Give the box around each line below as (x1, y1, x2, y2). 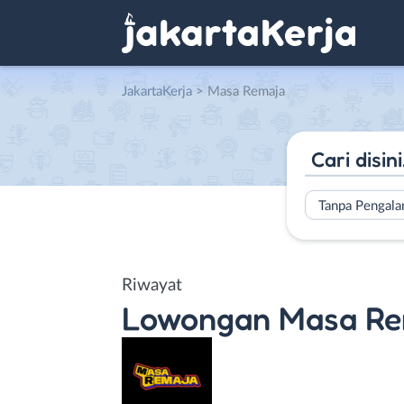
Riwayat (122, 276, 182, 294)
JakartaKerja (122, 85, 192, 98)
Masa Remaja (207, 85, 285, 98)
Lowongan (122, 298, 271, 337)
